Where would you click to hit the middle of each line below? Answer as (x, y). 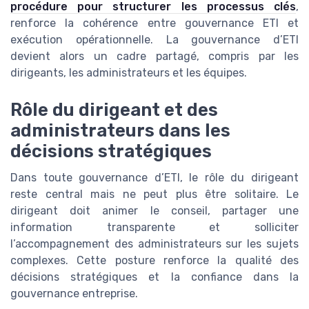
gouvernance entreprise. (74, 294)
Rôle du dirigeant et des (114, 110)
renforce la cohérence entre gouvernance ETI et (154, 23)
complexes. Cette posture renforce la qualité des (154, 261)
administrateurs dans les (120, 131)
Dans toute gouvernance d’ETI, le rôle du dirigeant (154, 178)
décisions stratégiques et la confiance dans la (154, 277)
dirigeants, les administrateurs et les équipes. (129, 73)
